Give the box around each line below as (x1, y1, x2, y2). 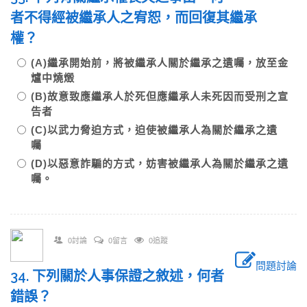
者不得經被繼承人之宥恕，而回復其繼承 (10, 10, 257, 26)
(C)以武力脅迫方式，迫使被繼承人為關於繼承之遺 (31, 124, 278, 136)
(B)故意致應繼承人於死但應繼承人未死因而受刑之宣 (31, 90, 288, 102)
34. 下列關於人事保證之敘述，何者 (10, 268, 224, 284)
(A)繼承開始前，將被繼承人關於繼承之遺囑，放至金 (31, 57, 288, 69)
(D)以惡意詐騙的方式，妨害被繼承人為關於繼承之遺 (31, 158, 288, 169)
